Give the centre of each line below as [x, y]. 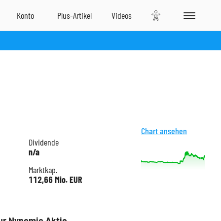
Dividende [43, 142]
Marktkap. [43, 170]
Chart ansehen [164, 131]
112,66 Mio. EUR [55, 180]
